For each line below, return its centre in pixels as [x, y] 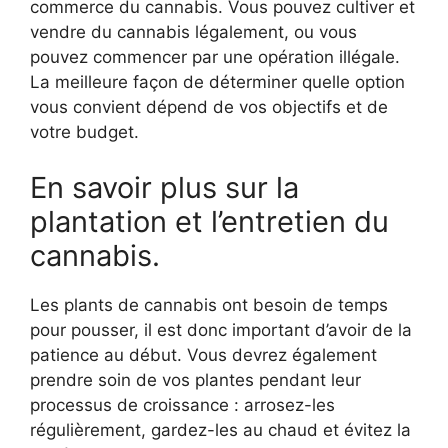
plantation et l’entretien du [209, 221]
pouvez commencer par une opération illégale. [215, 57]
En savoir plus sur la [164, 187]
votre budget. [84, 132]
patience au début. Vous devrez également [203, 354]
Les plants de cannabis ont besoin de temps [209, 304]
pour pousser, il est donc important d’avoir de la [221, 329]
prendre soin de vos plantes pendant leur [195, 379]
